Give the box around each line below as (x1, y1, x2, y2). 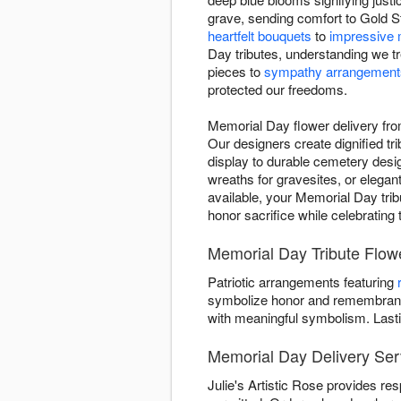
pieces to (208, 62, 264, 81)
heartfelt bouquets (208, 26, 311, 46)
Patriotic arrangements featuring (208, 272, 397, 292)
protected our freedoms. (208, 80, 347, 99)
